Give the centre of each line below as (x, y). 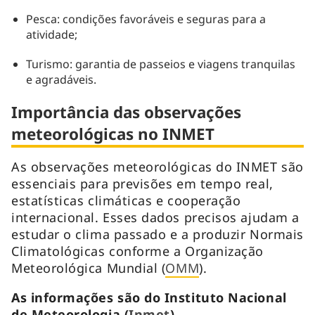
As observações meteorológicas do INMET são (157, 166)
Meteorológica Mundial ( (89, 268)
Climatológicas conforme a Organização (137, 251)
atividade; (51, 34)
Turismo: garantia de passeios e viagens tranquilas (160, 64)
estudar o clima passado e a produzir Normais (157, 234)
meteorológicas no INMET (113, 134)
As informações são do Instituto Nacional (149, 297)
